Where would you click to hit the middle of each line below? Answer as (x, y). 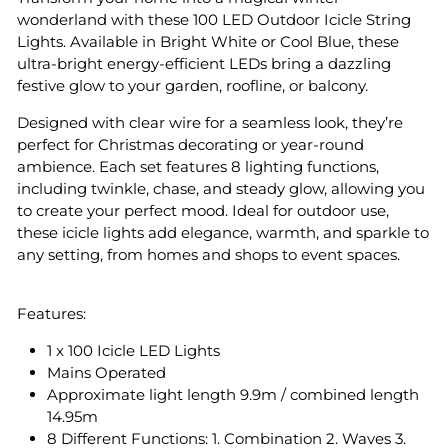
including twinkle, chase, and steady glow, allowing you (221, 188)
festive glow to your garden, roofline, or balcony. (192, 85)
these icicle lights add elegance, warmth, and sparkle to (223, 232)
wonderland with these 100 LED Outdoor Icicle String (214, 19)
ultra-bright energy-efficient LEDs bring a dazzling (204, 63)
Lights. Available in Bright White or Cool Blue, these (208, 41)
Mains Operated (106, 372)
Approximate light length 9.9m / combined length (233, 394)
